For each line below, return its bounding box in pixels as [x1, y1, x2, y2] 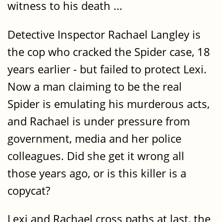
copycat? [7, 182, 50, 198]
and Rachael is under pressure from [7, 113, 190, 129]
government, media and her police [7, 130, 181, 146]
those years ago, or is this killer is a [7, 165, 186, 181]
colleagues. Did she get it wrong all [7, 148, 184, 164]
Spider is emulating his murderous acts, [7, 96, 210, 111]
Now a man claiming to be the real [7, 78, 182, 94]
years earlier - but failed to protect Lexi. [7, 61, 207, 77]
